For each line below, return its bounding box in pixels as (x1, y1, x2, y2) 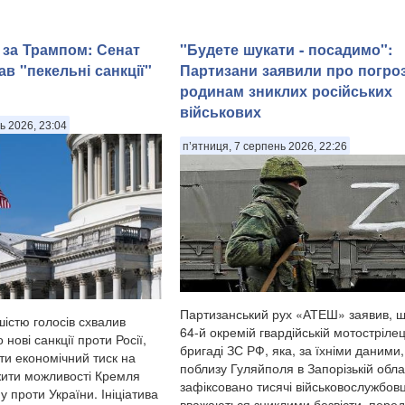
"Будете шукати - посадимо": (180, 38, 392, 60)
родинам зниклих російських (180, 80, 392, 101)
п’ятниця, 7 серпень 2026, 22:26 (183, 140, 347, 154)
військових (180, 100, 261, 122)
